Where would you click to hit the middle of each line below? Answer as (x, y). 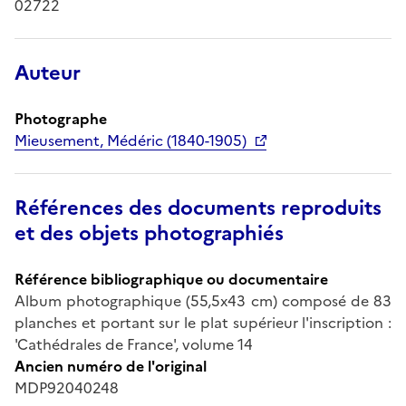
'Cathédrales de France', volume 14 (134, 344)
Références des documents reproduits (198, 208)
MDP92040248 (67, 387)
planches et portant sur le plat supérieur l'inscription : (203, 322)
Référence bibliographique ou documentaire (171, 279)
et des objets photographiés (149, 233)
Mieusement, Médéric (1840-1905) (130, 140)
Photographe (61, 118)
